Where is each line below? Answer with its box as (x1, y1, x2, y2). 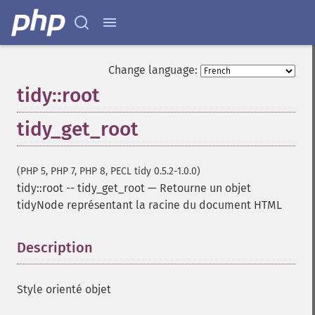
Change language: (108, 63, 198, 77)
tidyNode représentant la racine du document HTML (17, 198, 282, 212)
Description (17, 239, 93, 256)
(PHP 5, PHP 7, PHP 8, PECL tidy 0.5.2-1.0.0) (17, 165, 200, 177)
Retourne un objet (160, 181, 251, 195)
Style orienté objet (17, 283, 111, 296)
